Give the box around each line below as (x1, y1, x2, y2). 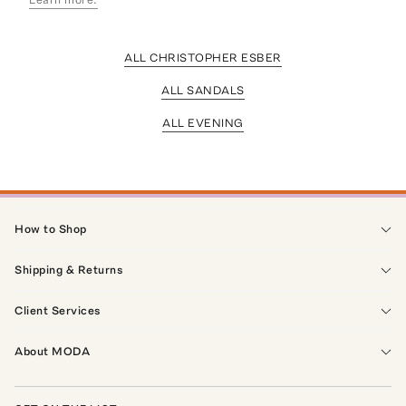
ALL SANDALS (161, 82, 245, 97)
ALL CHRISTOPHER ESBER (124, 50, 282, 64)
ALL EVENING (162, 115, 244, 130)
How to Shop (14, 221, 87, 236)
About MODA (14, 343, 91, 358)
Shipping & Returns (14, 262, 124, 276)
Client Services (14, 303, 101, 317)
